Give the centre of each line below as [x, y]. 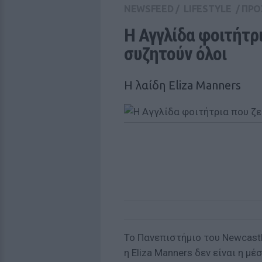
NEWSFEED [149, 9]
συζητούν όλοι [175, 54]
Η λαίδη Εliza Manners [182, 85]
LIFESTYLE [208, 9]
